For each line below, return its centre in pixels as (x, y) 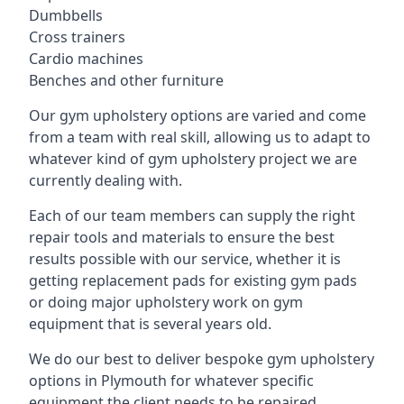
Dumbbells (66, 15)
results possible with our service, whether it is (185, 259)
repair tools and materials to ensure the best (182, 237)
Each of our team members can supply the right (192, 216)
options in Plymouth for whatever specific (171, 381)
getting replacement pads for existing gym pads (193, 280)
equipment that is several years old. (150, 324)
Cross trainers (77, 37)
